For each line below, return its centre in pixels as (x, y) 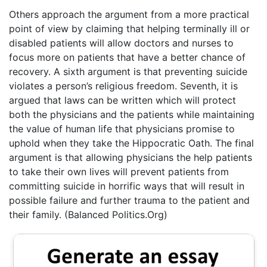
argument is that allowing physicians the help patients (131, 158)
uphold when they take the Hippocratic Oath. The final (131, 143)
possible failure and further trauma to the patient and (129, 201)
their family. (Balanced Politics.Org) (88, 215)
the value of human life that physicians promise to (122, 129)
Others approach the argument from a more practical (129, 15)
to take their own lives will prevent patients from (119, 172)
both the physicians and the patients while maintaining (132, 115)
